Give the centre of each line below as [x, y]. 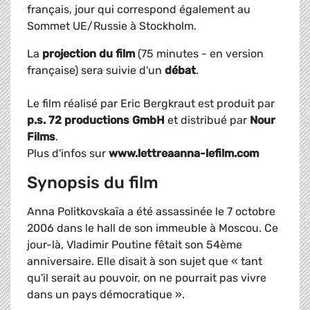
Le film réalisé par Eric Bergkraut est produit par [151, 104]
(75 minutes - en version [201, 54]
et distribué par [207, 120]
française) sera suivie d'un [96, 71]
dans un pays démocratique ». [106, 295]
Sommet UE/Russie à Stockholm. [112, 26]
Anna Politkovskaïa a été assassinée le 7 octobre [151, 212]
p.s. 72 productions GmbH [96, 120]
